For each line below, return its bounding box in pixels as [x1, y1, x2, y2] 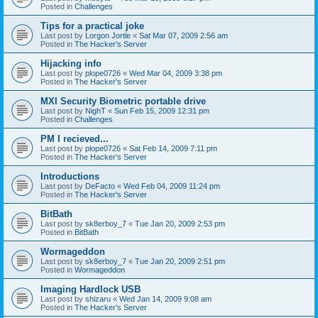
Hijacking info [40, 57, 102, 69]
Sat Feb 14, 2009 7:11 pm [129, 143, 217, 153]
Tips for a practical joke [40, 20, 144, 31]
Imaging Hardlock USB [40, 283, 141, 295]
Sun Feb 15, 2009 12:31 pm [114, 106, 209, 115]
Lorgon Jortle [85, 31, 131, 40]
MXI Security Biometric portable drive [40, 95, 206, 106]
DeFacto [85, 181, 115, 190]
